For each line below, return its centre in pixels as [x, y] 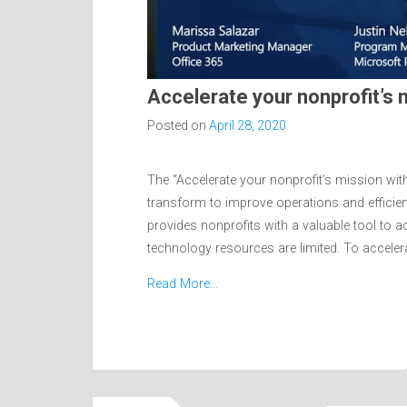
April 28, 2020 [248, 125]
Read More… [183, 283]
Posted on [178, 125]
